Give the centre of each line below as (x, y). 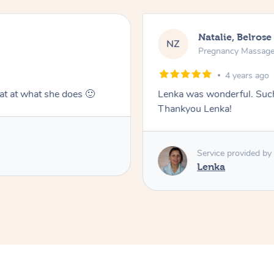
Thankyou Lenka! (195, 109)
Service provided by (235, 154)
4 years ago (247, 75)
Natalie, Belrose (235, 37)
